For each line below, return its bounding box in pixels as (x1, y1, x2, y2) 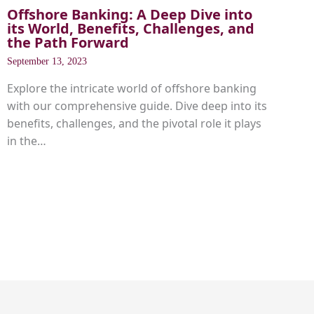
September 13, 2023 (7, 55, 88, 67)
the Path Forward (7, 32, 130, 52)
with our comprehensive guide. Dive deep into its (7, 97, 268, 114)
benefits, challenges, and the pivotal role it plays (7, 115, 262, 131)
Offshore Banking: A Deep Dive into (7, 4, 253, 24)
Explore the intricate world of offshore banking (7, 80, 257, 96)
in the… (7, 132, 47, 149)
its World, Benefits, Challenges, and (7, 18, 255, 38)
